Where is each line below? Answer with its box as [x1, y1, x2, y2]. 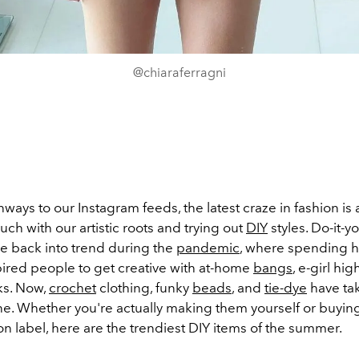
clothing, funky [96, 279, 192, 296]
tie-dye [264, 279, 307, 296]
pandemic [176, 239, 240, 256]
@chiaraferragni [133, 64, 226, 80]
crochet [49, 279, 96, 296]
